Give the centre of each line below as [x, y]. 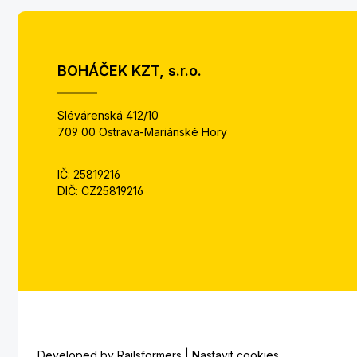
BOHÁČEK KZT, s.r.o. [129, 71]
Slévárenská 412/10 [108, 115]
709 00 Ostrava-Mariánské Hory [142, 132]
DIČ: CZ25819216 [100, 191]
